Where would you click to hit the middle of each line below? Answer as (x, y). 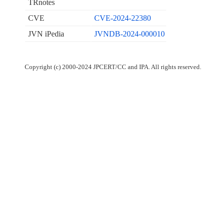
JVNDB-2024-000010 (129, 34)
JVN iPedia (46, 34)
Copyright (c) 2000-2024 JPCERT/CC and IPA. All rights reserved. (113, 67)
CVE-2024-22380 (122, 18)
